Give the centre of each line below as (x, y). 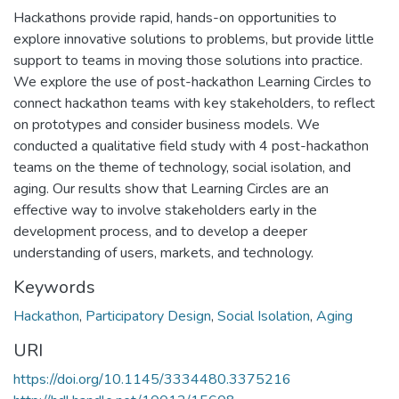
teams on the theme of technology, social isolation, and (182, 167)
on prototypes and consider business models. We (167, 124)
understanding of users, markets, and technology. (163, 252)
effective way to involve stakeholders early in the (165, 210)
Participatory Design (148, 316)
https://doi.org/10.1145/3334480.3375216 (152, 379)
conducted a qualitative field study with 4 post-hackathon (191, 146)
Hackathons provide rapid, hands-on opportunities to (175, 17)
